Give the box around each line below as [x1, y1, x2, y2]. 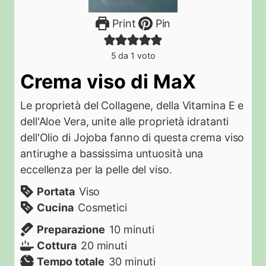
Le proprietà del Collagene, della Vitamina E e [20, 99, 244, 112]
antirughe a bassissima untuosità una [20, 147, 204, 160]
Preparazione [37, 223, 106, 236]
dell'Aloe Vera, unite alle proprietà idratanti [20, 115, 229, 128]
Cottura [37, 239, 77, 252]
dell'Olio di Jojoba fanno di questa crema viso [20, 131, 245, 144]
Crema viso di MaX [20, 70, 196, 93]
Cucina [37, 201, 74, 214]
